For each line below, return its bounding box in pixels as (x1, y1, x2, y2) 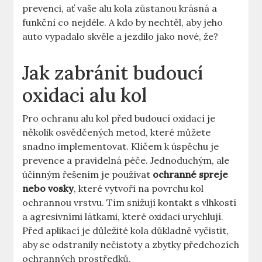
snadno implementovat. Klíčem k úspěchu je (22, 140, 219, 153)
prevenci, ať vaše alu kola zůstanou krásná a (22, 2, 218, 15)
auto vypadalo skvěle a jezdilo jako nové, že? (22, 30, 219, 43)
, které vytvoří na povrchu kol (74, 182, 204, 195)
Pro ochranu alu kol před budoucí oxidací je (22, 112, 216, 125)
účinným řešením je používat (22, 168, 153, 181)
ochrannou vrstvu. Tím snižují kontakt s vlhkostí (22, 196, 237, 209)
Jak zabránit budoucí (22, 61, 204, 85)
